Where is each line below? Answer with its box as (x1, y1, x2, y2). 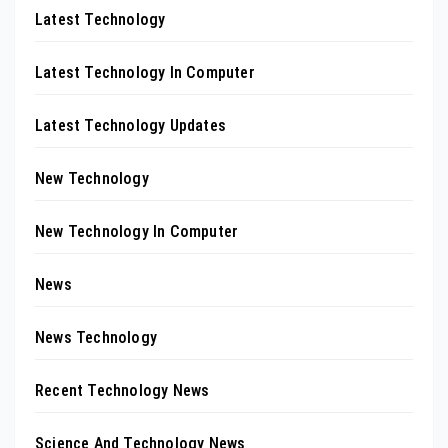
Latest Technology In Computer (35, 63, 255, 83)
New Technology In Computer (35, 222, 239, 242)
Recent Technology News (35, 381, 210, 401)
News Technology (35, 328, 157, 348)
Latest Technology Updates (35, 116, 226, 136)
